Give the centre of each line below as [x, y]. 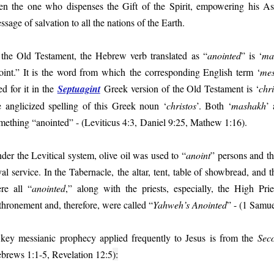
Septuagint [79, 89]
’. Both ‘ [213, 106]
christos [181, 106]
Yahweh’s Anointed [190, 205]
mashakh [248, 106]
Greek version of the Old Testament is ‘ [180, 88]
